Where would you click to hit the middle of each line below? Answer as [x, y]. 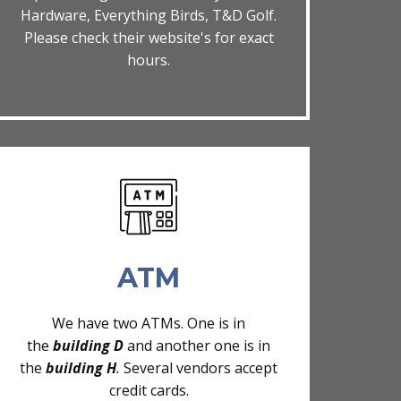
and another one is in [197, 346]
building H [81, 368]
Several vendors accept [199, 368]
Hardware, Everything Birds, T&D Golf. [149, 15]
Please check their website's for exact [149, 37]
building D [86, 346]
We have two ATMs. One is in [149, 324]
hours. [149, 60]
